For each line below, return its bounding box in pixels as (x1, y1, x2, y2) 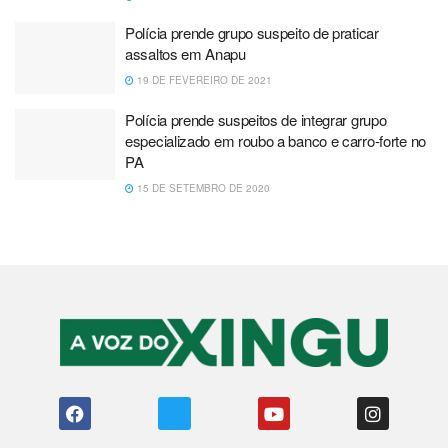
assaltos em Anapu (125, 43, 246, 64)
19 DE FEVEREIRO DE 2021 (134, 73, 272, 87)
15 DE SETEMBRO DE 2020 (134, 180, 270, 195)
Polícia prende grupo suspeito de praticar (125, 22, 379, 43)
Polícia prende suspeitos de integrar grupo (125, 108, 387, 130)
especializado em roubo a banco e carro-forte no (125, 129, 426, 151)
